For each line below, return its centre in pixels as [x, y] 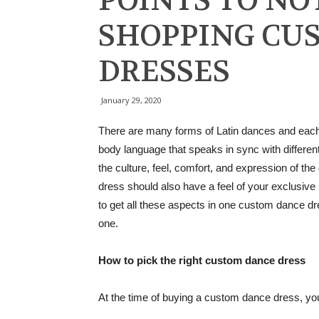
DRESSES [164, 72]
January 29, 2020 [131, 100]
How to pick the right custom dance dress [202, 260]
